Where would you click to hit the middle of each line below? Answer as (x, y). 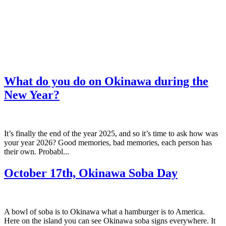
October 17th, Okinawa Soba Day (91, 173)
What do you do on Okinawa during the (106, 81)
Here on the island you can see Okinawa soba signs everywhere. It (110, 220)
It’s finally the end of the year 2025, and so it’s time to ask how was (111, 133)
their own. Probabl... (37, 151)
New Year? (32, 95)
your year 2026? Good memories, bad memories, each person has (108, 142)
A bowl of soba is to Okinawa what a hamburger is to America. (104, 211)
